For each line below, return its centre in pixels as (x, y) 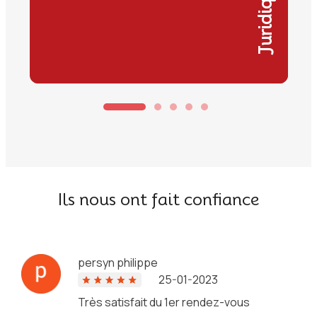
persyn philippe (117, 263)
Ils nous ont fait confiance (158, 200)
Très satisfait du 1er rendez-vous (163, 302)
